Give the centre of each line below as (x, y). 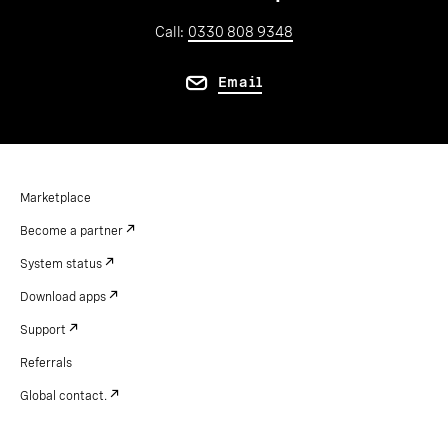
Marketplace (55, 197)
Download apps (63, 296)
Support (43, 329)
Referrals (46, 362)
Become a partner (71, 230)
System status (61, 263)
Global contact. (63, 395)
